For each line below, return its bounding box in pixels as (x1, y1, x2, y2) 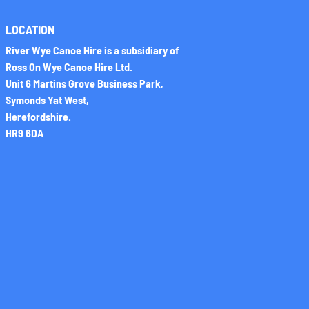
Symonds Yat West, (6, 93, 89, 107)
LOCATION (6, 22, 55, 38)
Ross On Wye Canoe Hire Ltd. (6, 60, 132, 74)
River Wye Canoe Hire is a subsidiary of (6, 43, 179, 57)
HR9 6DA (6, 126, 43, 140)
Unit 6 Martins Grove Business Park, (6, 77, 163, 90)
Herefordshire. (6, 110, 71, 123)
